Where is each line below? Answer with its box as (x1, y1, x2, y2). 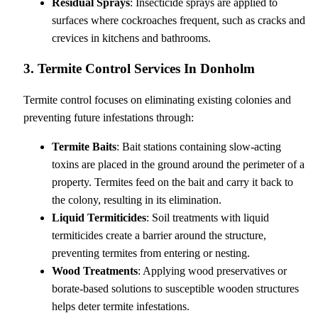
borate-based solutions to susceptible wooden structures (51, 283, 299, 295)
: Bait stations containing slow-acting (116, 141, 281, 153)
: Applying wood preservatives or (137, 265, 287, 278)
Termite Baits (51, 141, 116, 153)
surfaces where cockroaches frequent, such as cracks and (51, 13, 305, 26)
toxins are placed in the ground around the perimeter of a (51, 158, 305, 171)
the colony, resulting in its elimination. (51, 194, 221, 207)
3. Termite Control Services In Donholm (23, 61, 255, 77)
